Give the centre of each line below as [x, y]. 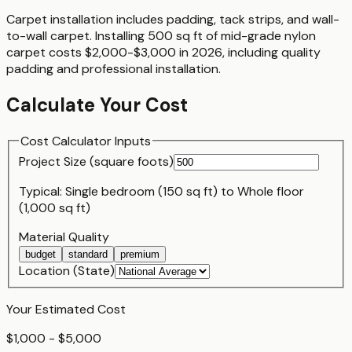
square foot [128, 162]
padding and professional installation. [114, 68]
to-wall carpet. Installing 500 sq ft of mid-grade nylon [161, 35]
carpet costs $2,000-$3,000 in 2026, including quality [163, 52]
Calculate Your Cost [97, 104]
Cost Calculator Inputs [86, 141]
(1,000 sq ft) [55, 208]
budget [40, 255]
